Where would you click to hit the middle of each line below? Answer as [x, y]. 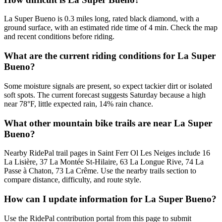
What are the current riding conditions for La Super [110, 56]
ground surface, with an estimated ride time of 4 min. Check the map [111, 28]
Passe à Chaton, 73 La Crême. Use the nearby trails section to [100, 171]
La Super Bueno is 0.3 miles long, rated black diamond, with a [102, 19]
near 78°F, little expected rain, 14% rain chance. [79, 104]
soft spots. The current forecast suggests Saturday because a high [105, 95]
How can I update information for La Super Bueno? [110, 199]
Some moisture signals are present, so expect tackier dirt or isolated [108, 86]
